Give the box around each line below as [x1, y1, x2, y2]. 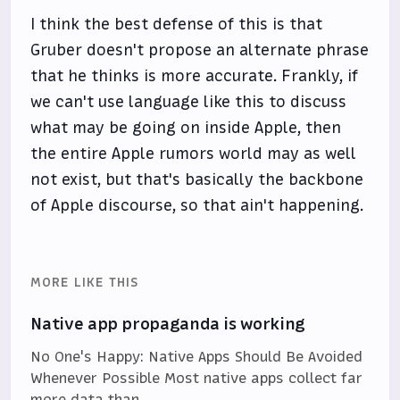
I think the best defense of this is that [30, 13, 323, 36]
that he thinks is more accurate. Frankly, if [30, 65, 359, 87]
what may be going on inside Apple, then [30, 117, 342, 139]
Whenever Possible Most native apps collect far [30, 368, 363, 388]
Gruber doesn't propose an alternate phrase [30, 39, 370, 62]
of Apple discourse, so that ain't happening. [30, 195, 364, 217]
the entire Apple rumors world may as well [30, 143, 357, 165]
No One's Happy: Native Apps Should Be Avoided [30, 346, 363, 367]
